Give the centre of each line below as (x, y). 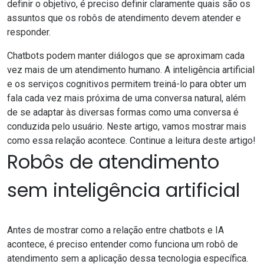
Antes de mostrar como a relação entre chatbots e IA (115, 230)
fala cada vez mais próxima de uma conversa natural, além (126, 98)
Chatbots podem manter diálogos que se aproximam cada (126, 56)
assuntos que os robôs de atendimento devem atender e (124, 18)
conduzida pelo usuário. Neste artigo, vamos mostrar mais (127, 127)
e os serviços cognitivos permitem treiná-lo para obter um (127, 84)
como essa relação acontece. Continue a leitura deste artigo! (131, 141)
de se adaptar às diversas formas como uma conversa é (123, 113)
